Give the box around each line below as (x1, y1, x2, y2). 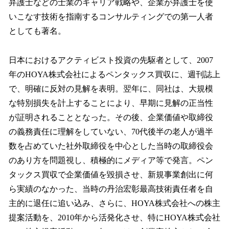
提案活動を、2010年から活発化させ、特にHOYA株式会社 (9, 213, 220, 222)
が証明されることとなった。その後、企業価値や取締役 (9, 113, 213, 122)
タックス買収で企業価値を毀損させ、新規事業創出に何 (9, 170, 213, 179)
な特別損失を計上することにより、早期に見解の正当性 (9, 99, 213, 108)
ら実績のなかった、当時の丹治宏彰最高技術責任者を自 (9, 185, 213, 194)
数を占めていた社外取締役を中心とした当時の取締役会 (9, 142, 213, 151)
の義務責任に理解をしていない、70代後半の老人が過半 (9, 127, 213, 136)
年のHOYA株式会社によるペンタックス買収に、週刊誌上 (9, 70, 220, 79)
